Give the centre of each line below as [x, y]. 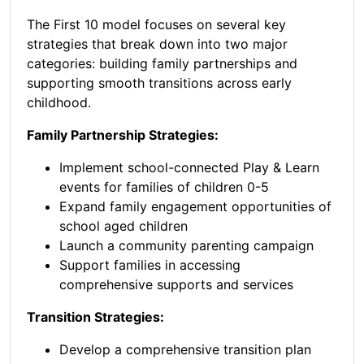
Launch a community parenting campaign [188, 246]
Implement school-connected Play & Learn [189, 168]
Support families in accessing [150, 265]
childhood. [65, 103]
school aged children [126, 226]
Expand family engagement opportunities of [195, 207]
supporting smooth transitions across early [159, 83]
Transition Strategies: [99, 317]
